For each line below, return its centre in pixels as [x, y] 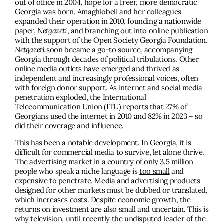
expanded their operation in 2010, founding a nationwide [108, 21]
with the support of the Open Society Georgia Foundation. [111, 40]
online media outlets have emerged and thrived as [97, 68]
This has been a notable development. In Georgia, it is [103, 142]
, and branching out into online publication [138, 30]
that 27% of [168, 106]
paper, [26, 30]
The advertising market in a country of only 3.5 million [104, 161]
